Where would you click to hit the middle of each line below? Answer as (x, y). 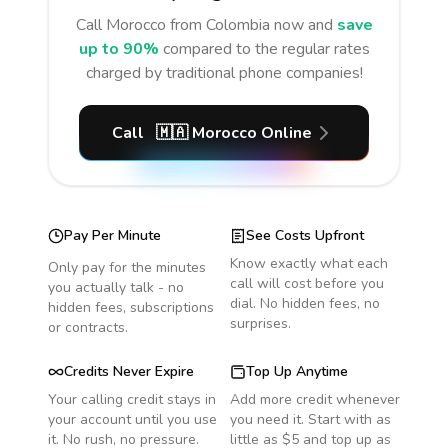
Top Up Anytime (297, 371)
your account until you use (132, 419)
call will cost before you (307, 283)
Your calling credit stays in (132, 399)
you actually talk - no (116, 287)
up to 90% (118, 49)
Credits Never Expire (129, 371)
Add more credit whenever (315, 399)
